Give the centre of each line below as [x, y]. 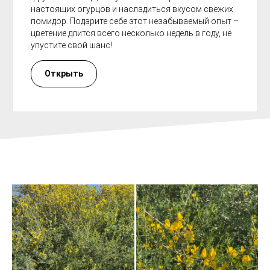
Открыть [64, 74]
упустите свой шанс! [71, 46]
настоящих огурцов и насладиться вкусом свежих [132, 9]
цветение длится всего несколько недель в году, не [131, 33]
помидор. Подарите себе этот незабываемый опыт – [135, 21]
